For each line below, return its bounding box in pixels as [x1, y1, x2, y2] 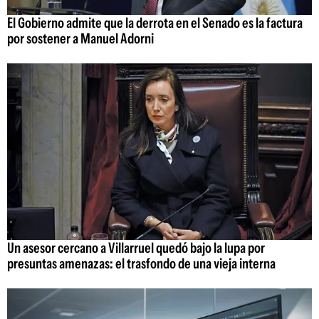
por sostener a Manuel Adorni [7, 29, 154, 47]
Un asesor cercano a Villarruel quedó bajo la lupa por [7, 239, 265, 257]
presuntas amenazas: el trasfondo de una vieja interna [7, 255, 276, 273]
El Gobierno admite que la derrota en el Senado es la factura [7, 14, 303, 31]
